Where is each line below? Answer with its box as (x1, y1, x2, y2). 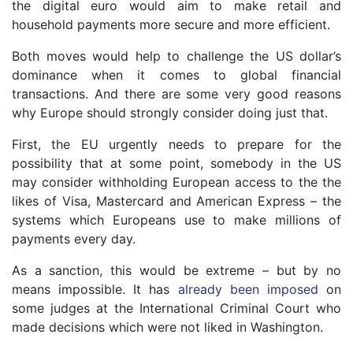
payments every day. (12, 231, 136, 247)
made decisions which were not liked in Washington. (12, 319, 323, 335)
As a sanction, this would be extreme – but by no (12, 262, 341, 278)
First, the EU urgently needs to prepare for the (12, 136, 341, 152)
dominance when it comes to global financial (12, 67, 341, 83)
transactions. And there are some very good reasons (12, 86, 341, 102)
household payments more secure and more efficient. (12, 17, 330, 32)
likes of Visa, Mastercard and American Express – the (12, 193, 341, 209)
